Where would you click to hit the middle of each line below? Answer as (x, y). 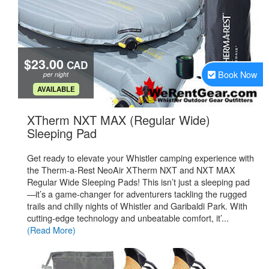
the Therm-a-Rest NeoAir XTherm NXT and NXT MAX (131, 170)
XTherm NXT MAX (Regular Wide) (119, 120)
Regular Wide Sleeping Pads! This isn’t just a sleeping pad (138, 182)
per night (56, 74)
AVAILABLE (56, 89)
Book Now (237, 74)
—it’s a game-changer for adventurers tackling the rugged (137, 194)
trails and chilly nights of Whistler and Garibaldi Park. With (137, 206)
